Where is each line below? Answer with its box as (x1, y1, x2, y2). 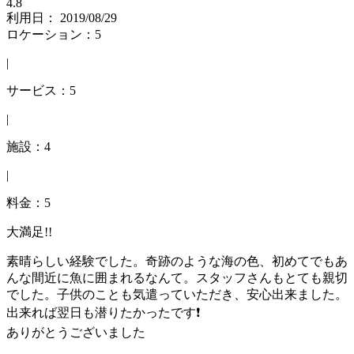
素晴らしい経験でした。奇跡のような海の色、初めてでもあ (6, 254, 348, 268)
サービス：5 (6, 83, 76, 97)
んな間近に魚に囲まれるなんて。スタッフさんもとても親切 (6, 270, 348, 284)
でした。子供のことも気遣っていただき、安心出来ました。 (6, 287, 348, 301)
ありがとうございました (6, 325, 145, 339)
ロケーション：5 (6, 27, 101, 41)
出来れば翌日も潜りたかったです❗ (6, 305, 200, 319)
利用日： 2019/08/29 (6, 10, 117, 24)
